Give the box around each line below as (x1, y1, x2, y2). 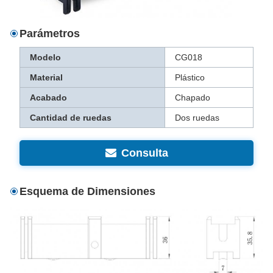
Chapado (175, 93, 210, 103)
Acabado (30, 93, 67, 103)
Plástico (175, 73, 205, 83)
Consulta (121, 147, 168, 160)
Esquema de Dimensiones (19, 185, 155, 198)
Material (30, 73, 63, 83)
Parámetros (19, 27, 80, 40)
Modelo (30, 52, 61, 63)
